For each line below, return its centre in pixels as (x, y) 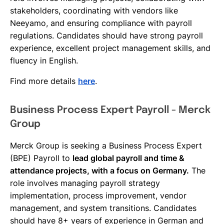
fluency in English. (44, 60)
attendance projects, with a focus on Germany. (99, 170)
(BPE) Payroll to (41, 158)
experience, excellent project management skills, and (110, 48)
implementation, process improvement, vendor (98, 195)
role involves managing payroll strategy (85, 183)
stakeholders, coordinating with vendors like (94, 10)
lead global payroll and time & (128, 158)
